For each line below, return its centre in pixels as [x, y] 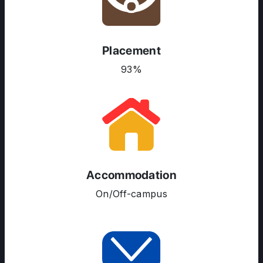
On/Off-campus [131, 194]
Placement [131, 50]
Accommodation [131, 175]
